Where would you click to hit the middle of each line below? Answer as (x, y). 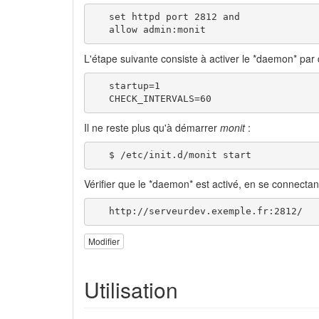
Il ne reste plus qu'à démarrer (152, 127)
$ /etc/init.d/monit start (171, 155)
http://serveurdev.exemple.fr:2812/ (197, 211)
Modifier (104, 241)
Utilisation (131, 290)
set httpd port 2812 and (166, 17)
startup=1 (126, 86)
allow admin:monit (148, 30)
